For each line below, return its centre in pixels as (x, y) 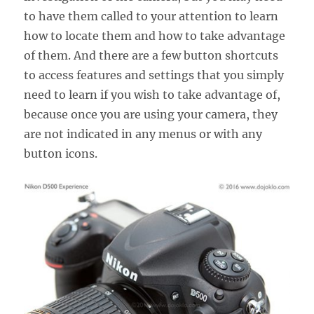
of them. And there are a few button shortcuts (151, 55)
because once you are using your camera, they (151, 114)
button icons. (61, 153)
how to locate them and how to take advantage (155, 35)
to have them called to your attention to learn (151, 16)
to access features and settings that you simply (154, 75)
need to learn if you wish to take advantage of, (152, 94)
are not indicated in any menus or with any (143, 134)
